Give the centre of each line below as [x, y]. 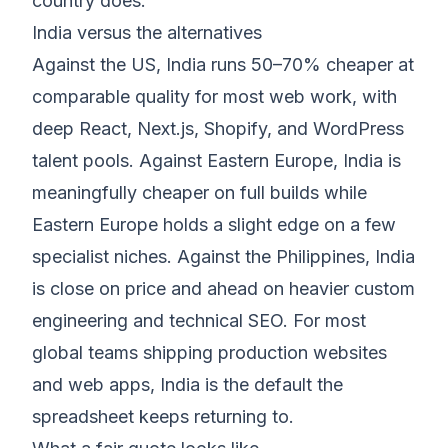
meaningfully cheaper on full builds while [199, 193]
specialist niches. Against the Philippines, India [223, 257]
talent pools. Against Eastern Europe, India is [216, 161]
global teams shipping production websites [209, 353]
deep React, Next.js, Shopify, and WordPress [218, 129]
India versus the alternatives [147, 33]
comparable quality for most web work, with [214, 97]
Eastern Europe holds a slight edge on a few [214, 225]
